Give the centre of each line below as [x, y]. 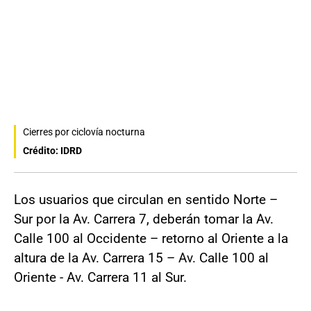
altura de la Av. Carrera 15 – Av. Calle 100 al [141, 258]
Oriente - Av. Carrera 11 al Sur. [100, 277]
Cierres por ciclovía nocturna [84, 132]
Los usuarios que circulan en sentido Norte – [146, 199]
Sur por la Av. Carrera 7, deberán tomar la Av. [144, 219]
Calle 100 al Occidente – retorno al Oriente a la [151, 238]
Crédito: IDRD [52, 150]
